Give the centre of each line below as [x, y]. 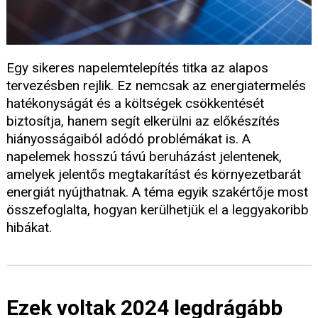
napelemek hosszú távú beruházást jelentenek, [144, 157]
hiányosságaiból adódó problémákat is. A [128, 139]
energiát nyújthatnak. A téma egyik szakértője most [157, 192]
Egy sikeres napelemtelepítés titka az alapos [137, 68]
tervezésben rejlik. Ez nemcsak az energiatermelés [156, 86]
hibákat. [29, 228]
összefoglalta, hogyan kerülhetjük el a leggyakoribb [158, 210]
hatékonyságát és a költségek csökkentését [135, 104]
